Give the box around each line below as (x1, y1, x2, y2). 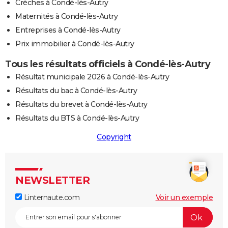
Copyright (97, 132, 131, 142)
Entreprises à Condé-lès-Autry (15, 25, 121, 35)
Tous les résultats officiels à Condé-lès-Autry (5, 59, 210, 70)
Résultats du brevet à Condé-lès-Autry (15, 100, 148, 109)
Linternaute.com (22, 193, 79, 203)
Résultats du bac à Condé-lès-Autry (15, 86, 137, 96)
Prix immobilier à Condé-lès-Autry (15, 39, 134, 49)
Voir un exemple (155, 193, 213, 203)
